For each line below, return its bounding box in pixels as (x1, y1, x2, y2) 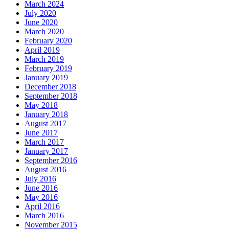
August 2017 (25, 119, 66, 128)
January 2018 (25, 110, 68, 119)
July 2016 (25, 174, 56, 184)
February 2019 (25, 64, 72, 73)
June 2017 (25, 128, 58, 138)
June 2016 (25, 184, 58, 193)
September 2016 (25, 156, 77, 165)
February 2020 (25, 36, 72, 45)
